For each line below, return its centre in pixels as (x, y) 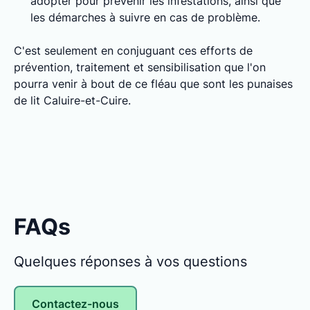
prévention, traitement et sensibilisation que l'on (140, 67)
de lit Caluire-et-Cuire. (72, 100)
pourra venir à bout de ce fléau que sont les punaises (153, 84)
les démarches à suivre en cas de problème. (145, 17)
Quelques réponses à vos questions (130, 262)
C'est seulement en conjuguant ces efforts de (133, 51)
